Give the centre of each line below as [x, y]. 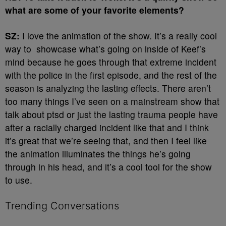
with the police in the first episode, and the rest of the [111, 75]
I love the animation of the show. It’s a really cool [118, 36]
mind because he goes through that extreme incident [111, 62]
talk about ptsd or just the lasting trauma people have [111, 114]
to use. [20, 180]
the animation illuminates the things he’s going [98, 154]
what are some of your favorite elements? [97, 10]
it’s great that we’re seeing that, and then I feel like [106, 140]
